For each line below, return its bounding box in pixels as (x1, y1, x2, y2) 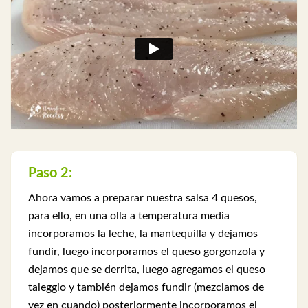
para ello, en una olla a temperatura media (28, 210, 230, 221)
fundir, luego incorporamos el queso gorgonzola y (28, 245, 265, 257)
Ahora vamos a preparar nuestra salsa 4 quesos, (28, 192, 257, 203)
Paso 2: (28, 166, 72, 180)
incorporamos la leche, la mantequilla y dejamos (28, 228, 258, 239)
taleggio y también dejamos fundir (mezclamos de (28, 281, 264, 293)
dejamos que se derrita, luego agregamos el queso (28, 263, 265, 275)
